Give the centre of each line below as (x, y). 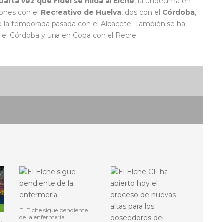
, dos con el (142, 13)
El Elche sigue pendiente (54, 210)
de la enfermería (42, 217)
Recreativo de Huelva (81, 13)
